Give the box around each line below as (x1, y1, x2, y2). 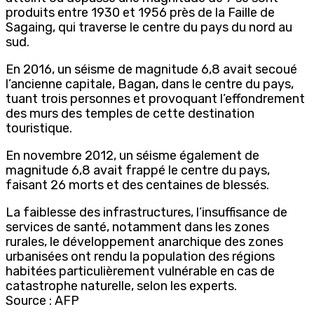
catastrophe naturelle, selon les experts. (6, 278, 237, 294)
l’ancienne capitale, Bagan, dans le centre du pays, (6, 76, 294, 92)
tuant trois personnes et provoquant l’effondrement (6, 90, 305, 107)
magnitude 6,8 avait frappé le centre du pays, (6, 162, 270, 178)
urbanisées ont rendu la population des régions (6, 248, 275, 264)
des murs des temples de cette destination (6, 105, 254, 121)
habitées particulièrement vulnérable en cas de (6, 263, 275, 279)
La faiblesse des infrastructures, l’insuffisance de (6, 204, 287, 220)
